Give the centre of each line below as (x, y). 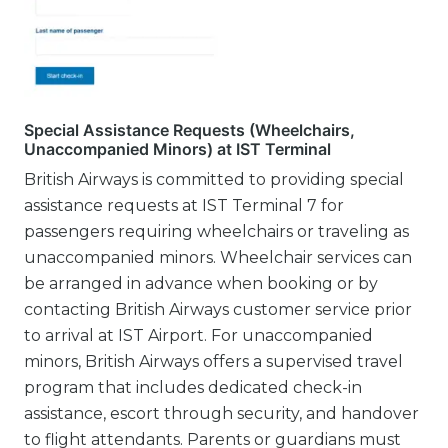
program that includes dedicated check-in (193, 387)
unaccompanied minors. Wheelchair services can (218, 257)
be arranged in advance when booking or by (201, 283)
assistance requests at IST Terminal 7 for (184, 205)
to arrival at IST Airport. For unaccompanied (198, 335)
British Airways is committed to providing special (214, 179)
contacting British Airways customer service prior (218, 309)
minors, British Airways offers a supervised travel (213, 361)
